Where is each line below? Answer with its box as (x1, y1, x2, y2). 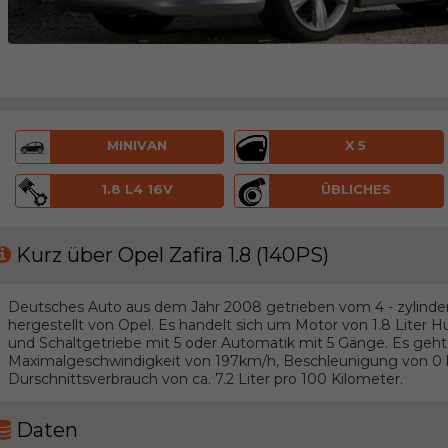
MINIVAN (106, 137, 167, 154)
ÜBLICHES (320, 180, 391, 197)
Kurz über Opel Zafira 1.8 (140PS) (16, 243, 329, 268)
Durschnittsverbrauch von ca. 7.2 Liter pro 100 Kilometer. (7, 369, 403, 388)
